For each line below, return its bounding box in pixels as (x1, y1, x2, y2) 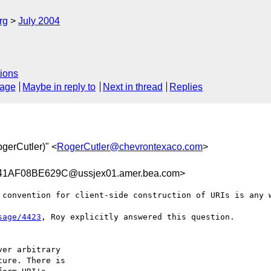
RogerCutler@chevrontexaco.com (57, 141, 203, 152)
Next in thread (102, 82, 163, 93)
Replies (169, 82, 203, 93)
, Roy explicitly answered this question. (41, 212, 235, 221)
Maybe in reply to (22, 82, 96, 93)
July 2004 (18, 16, 60, 26)
